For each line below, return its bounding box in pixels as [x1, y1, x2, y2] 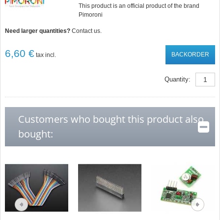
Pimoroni [78, 11, 103, 18]
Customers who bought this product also [18, 112, 204, 126]
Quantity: [164, 76, 191, 83]
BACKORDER [171, 51, 209, 58]
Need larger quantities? [5, 27, 72, 34]
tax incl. [34, 52, 56, 58]
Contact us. [72, 27, 102, 34]
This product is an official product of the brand [78, 2, 199, 9]
